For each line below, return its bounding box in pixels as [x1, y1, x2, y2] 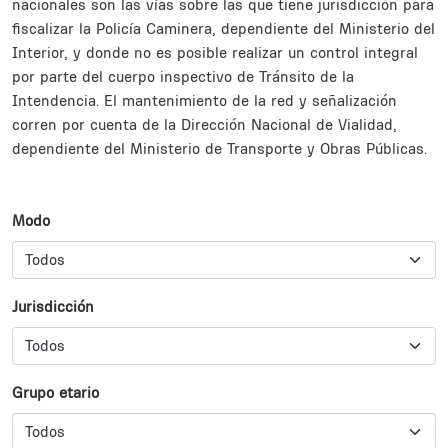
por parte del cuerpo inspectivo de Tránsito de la [12, 66, 354, 86]
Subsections [11, 177, 96, 197]
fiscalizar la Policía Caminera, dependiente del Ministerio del [12, 18, 435, 38]
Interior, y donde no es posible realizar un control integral [12, 42, 418, 62]
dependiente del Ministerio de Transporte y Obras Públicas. [12, 138, 432, 158]
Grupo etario [12, 382, 99, 402]
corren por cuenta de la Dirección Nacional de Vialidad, [12, 114, 397, 134]
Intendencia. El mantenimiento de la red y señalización [12, 90, 397, 110]
